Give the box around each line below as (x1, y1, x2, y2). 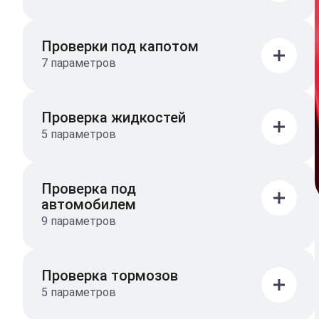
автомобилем (41, 195, 136, 213)
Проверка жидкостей (41, 108, 186, 126)
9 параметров (41, 214, 116, 228)
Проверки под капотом (41, 37, 199, 55)
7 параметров (41, 56, 116, 70)
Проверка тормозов (41, 266, 178, 284)
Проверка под (41, 179, 136, 197)
